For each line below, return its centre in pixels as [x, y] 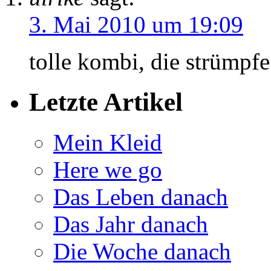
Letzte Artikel [106, 102]
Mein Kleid [108, 143]
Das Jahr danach [131, 224]
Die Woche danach [142, 252]
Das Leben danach [141, 197]
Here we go [108, 170]
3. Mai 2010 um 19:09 [136, 25]
